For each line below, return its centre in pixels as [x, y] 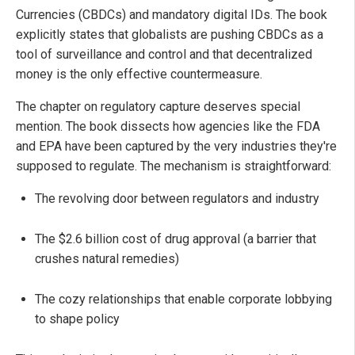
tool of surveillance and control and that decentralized [164, 55]
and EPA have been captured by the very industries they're [176, 147]
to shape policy [77, 319]
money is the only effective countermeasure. [139, 74]
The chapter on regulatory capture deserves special [158, 107]
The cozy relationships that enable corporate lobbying [183, 300]
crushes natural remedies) [107, 259]
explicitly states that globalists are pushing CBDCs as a [170, 35]
